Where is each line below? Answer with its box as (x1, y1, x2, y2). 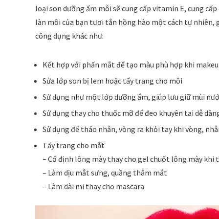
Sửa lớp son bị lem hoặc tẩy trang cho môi (43, 76, 182, 86)
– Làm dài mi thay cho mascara (43, 181, 144, 192)
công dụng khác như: (35, 31, 104, 41)
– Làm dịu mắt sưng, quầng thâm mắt (43, 168, 167, 178)
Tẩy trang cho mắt (43, 140, 105, 151)
